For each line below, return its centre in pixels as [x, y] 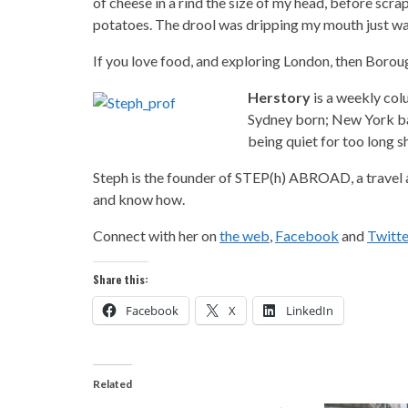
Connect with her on [156, 235]
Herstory [279, 97]
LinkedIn [310, 310]
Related [112, 383]
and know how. [139, 199]
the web [245, 235]
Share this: [121, 279]
